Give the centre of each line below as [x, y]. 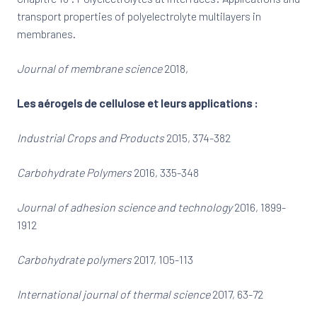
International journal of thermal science [114, 294]
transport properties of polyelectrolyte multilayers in [139, 16]
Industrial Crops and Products [91, 138]
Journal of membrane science [90, 68]
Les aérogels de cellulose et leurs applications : [137, 103]
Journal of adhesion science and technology [125, 207]
